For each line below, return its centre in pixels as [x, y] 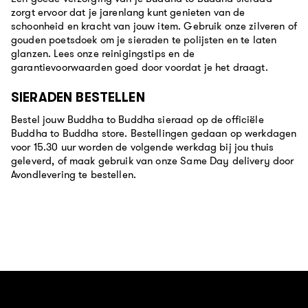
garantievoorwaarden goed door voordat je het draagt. [140, 67]
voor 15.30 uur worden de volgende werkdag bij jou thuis [143, 147]
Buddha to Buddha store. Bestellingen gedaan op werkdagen [154, 133]
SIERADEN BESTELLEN [78, 97]
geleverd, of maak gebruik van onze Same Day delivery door [153, 161]
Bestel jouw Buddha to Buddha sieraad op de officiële [137, 120]
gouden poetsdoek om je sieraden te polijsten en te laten [144, 40]
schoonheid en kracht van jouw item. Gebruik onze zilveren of [154, 26]
